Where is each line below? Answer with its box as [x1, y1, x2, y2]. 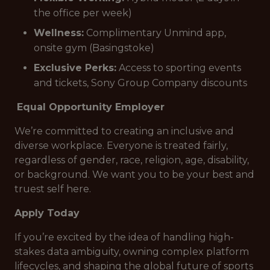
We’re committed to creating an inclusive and [14, 125, 234, 137]
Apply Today [14, 207, 80, 219]
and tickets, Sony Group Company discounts [34, 77, 247, 89]
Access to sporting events [116, 62, 241, 74]
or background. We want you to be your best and [14, 169, 254, 180]
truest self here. [14, 183, 91, 195]
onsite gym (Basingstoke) [34, 42, 154, 54]
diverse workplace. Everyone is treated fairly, [14, 140, 228, 151]
